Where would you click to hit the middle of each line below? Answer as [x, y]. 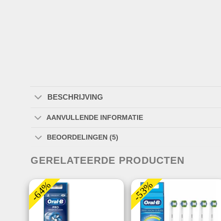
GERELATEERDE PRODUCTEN [108, 161]
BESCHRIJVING [75, 97]
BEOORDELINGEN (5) [83, 137]
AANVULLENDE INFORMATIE [95, 118]
